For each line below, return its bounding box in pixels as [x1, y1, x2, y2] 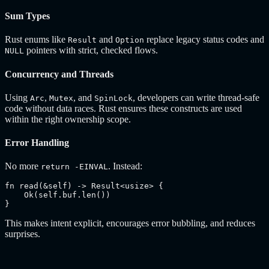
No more [5, 161, 41, 172]
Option [115, 35, 144, 45]
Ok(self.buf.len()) [5, 190, 110, 200]
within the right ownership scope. [5, 113, 131, 124]
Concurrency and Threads [5, 68, 113, 79]
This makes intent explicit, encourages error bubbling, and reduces [5, 218, 255, 229]
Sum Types [5, 11, 50, 22]
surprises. [5, 229, 40, 240]
